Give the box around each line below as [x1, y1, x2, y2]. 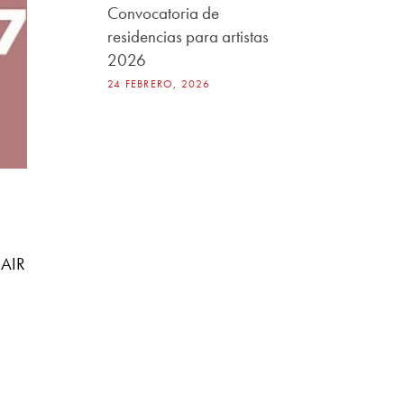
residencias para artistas [107, 25, 270, 48]
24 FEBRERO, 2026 [107, 77, 211, 91]
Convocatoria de [107, 2, 220, 24]
